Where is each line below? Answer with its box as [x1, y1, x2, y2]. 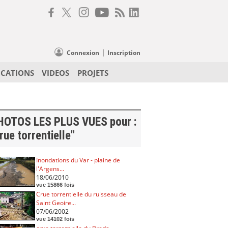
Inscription [107, 48, 140, 57]
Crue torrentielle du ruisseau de [36, 189, 126, 198]
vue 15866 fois [36, 181, 74, 188]
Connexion [67, 48, 99, 57]
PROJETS [77, 68, 108, 78]
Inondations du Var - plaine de [36, 155, 120, 164]
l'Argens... [36, 164, 64, 173]
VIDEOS [42, 68, 70, 78]
